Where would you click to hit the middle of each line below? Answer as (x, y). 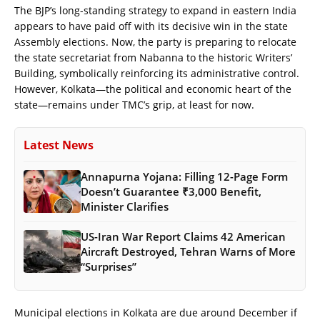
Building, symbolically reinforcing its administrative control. (157, 73)
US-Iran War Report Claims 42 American (183, 236)
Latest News (59, 145)
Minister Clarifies (125, 206)
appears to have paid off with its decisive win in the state (151, 26)
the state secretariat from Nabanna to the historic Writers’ (153, 57)
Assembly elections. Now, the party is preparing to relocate (155, 41)
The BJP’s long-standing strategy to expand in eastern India (155, 10)
